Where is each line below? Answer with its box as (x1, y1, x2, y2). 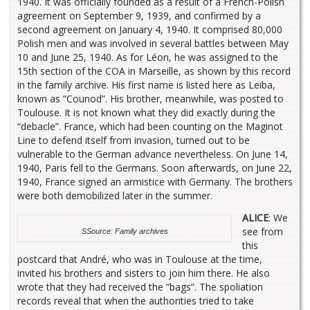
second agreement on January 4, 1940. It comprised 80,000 (17, 23, 282, 37)
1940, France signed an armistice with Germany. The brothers (17, 175, 293, 189)
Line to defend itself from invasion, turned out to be (17, 134, 250, 147)
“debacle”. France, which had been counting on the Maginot (17, 120, 283, 134)
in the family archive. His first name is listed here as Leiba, (17, 78, 275, 92)
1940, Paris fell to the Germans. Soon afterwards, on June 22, (17, 161, 292, 175)
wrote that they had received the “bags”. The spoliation (17, 280, 263, 294)
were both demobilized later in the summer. (17, 189, 212, 203)
